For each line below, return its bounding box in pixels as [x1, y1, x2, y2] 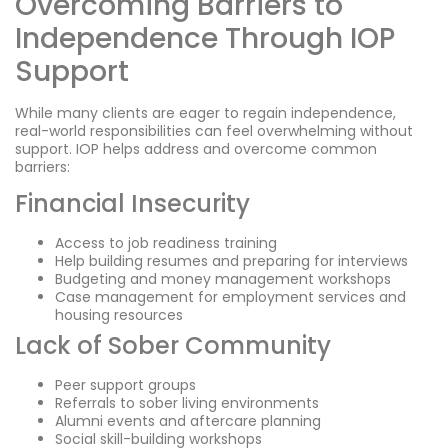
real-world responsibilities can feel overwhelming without [15, 120, 413, 141]
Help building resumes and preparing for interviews [55, 251, 408, 272]
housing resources [55, 305, 183, 326]
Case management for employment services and [55, 287, 406, 308]
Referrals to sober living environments [55, 393, 319, 414]
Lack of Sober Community [15, 329, 331, 363]
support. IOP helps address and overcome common [15, 138, 377, 159]
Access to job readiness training [55, 233, 277, 254]
